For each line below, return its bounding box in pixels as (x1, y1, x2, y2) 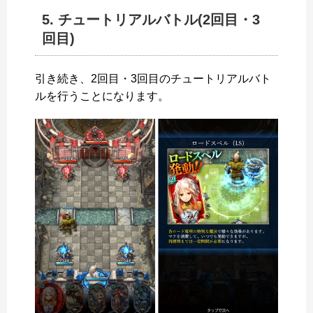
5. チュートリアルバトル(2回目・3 (42, 12, 260, 28)
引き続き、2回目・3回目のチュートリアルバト (35, 73, 271, 85)
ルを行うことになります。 (35, 90, 169, 103)
